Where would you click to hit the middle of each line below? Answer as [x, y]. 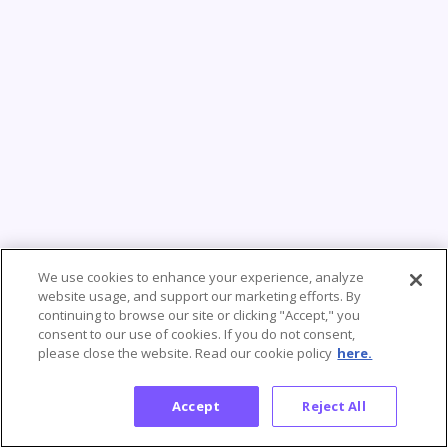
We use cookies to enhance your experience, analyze [201, 277]
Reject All [334, 406]
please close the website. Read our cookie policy [185, 353]
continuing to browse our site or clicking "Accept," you [199, 315]
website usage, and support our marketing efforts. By [200, 296]
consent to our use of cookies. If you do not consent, [197, 334]
